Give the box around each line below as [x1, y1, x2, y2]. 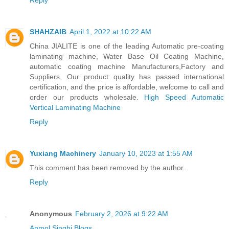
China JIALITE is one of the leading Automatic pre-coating [30, 41, 224, 50]
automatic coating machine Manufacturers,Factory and [30, 62, 224, 71]
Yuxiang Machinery [30, 149, 96, 157]
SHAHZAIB [30, 27, 66, 36]
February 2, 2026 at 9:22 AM [75, 209, 168, 218]
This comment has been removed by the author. [30, 163, 185, 172]
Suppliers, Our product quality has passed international [30, 72, 224, 81]
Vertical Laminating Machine [30, 103, 121, 111]
